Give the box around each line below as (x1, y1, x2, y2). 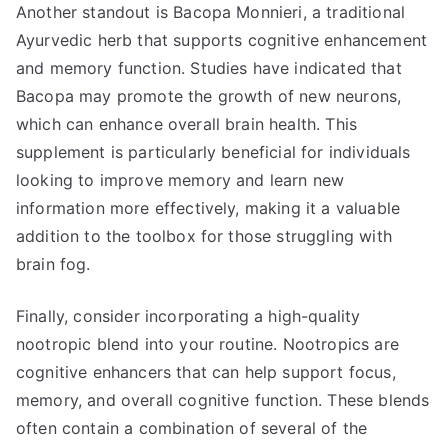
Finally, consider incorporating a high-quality (16, 306, 361, 326)
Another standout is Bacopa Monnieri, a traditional (16, 2, 406, 22)
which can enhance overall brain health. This (16, 114, 358, 134)
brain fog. (16, 254, 91, 274)
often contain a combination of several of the (16, 418, 368, 438)
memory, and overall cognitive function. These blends (16, 390, 430, 410)
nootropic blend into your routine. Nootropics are (16, 334, 399, 354)
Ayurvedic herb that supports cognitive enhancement (16, 30, 428, 50)
